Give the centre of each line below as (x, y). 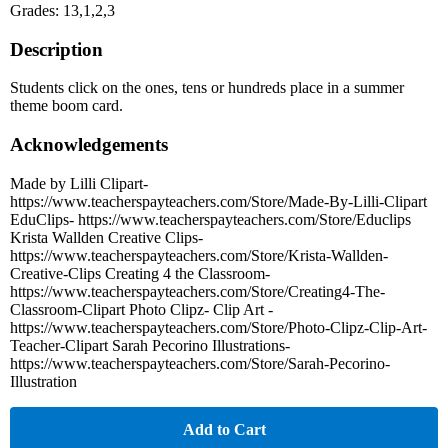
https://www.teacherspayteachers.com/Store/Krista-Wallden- (199, 255)
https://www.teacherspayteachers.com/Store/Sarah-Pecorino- (200, 363)
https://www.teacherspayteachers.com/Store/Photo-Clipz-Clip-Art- (218, 327)
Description (56, 49)
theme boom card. (66, 106)
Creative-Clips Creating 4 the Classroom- (140, 273)
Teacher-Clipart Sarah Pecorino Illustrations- (150, 345)
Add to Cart (224, 429)
